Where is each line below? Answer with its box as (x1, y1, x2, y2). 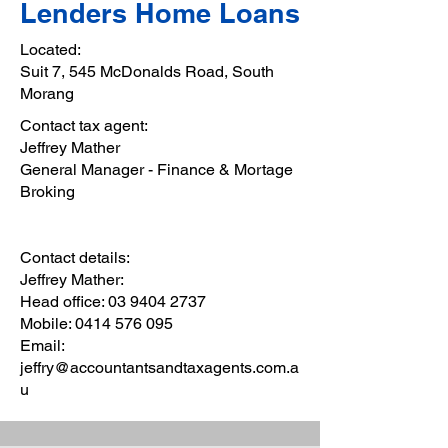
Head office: (20, 292, 108, 311)
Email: (20, 336, 64, 355)
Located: (20, 40, 81, 59)
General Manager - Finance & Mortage (20, 160, 293, 179)
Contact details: (20, 248, 130, 267)
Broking (20, 182, 75, 201)
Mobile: (20, 314, 75, 333)
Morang (20, 84, 74, 103)
